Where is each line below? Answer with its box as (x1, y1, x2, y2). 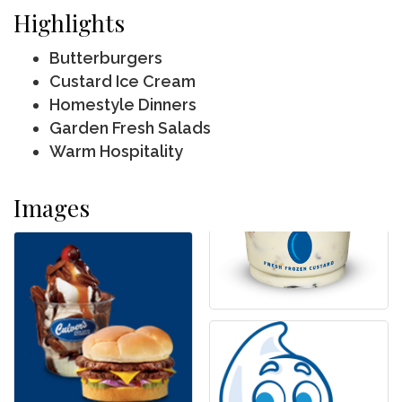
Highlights (13, 7, 125, 39)
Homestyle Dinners (49, 95, 197, 115)
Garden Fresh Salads (49, 118, 211, 138)
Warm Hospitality (49, 142, 183, 162)
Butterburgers (49, 48, 162, 68)
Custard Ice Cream (49, 72, 196, 92)
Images (13, 192, 90, 224)
